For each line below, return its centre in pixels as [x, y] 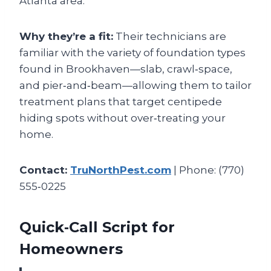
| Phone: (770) [208, 170]
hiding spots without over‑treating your [122, 118]
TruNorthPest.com [121, 170]
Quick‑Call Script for [97, 227]
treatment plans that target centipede [121, 102]
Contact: [45, 170]
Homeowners [71, 249]
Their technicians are [170, 37]
